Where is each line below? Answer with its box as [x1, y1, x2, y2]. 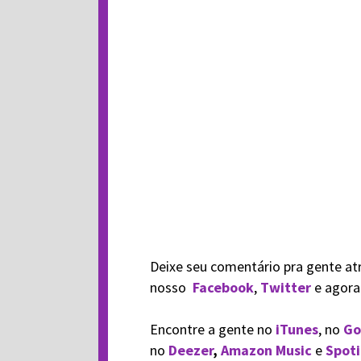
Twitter [256, 278, 311, 297]
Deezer [168, 341, 213, 359]
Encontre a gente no [149, 320, 272, 338]
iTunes [275, 320, 318, 338]
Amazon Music [220, 341, 312, 359]
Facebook [192, 278, 254, 297]
